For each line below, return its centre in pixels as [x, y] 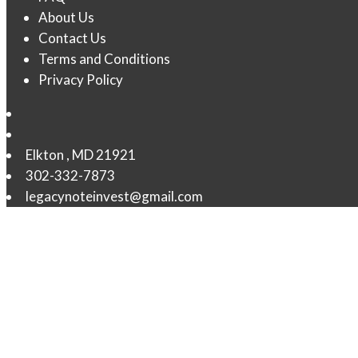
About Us [66, 17]
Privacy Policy [81, 80]
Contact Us [72, 38]
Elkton [45, 155]
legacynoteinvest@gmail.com [114, 196]
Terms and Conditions [104, 59]
